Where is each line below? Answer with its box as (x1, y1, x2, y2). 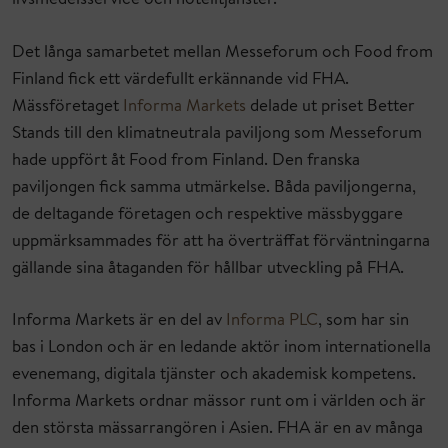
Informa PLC (226, 313, 318, 331)
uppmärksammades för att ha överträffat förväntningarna (12, 233, 430, 251)
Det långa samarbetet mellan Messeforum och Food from (12, 44, 433, 62)
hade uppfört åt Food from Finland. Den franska (12, 152, 360, 170)
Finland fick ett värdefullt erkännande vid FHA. (12, 71, 349, 89)
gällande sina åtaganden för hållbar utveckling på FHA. (12, 260, 404, 278)
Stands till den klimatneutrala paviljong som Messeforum (12, 125, 422, 143)
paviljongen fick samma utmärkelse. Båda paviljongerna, (12, 179, 416, 197)
